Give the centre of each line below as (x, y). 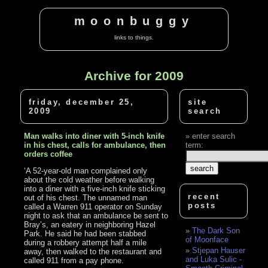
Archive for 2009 (134, 75)
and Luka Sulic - (214, 260)
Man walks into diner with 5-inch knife (95, 136)
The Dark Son (216, 231)
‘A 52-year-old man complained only (86, 171)
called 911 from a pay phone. (74, 261)
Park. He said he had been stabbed (85, 234)
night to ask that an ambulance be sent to (96, 216)
